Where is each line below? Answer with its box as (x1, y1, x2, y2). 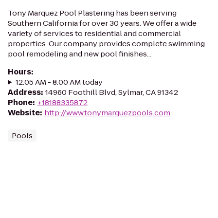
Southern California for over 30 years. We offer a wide (8, 18, 197, 28)
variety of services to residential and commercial (8, 28, 181, 38)
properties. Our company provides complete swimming (8, 38, 205, 49)
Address (8, 87, 41, 97)
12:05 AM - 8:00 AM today (15, 77, 103, 87)
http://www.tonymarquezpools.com (44, 108, 170, 118)
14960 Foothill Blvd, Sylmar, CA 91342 (45, 87, 178, 97)
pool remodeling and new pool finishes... (8, 49, 151, 59)
